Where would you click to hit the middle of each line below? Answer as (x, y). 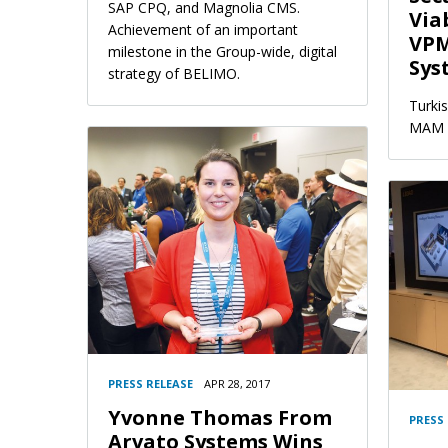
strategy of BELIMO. (174, 73)
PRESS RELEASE (150, 384)
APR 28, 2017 (237, 384)
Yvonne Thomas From (220, 418)
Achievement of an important (203, 29)
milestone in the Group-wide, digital (222, 51)
